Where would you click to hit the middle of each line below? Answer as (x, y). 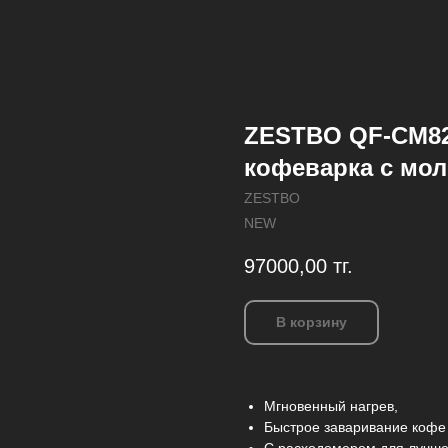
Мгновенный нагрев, (331, 406)
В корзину (311, 322)
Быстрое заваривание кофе (355, 427)
